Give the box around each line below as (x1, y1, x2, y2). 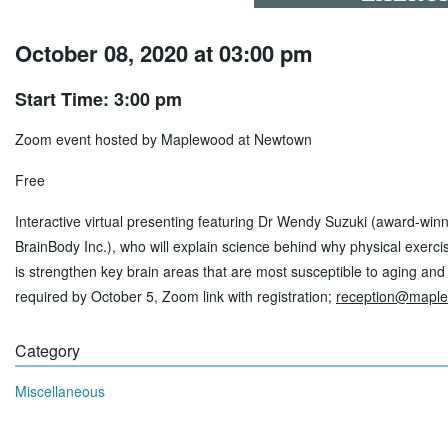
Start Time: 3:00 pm (15, 85, 182, 112)
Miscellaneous (15, 380, 105, 401)
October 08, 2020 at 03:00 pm (15, 36, 313, 69)
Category (15, 338, 80, 362)
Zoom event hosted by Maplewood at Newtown (15, 128, 312, 149)
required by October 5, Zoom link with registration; (15, 285, 336, 306)
